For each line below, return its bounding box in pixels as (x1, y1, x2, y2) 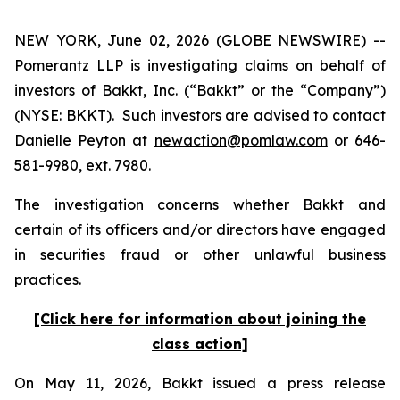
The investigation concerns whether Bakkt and (14, 196, 386, 213)
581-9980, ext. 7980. (14, 156, 151, 174)
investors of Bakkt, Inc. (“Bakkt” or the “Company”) (14, 81, 386, 99)
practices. (14, 271, 85, 288)
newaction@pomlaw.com (154, 131, 328, 149)
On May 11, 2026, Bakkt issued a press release (14, 374, 386, 392)
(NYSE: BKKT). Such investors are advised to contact (14, 106, 386, 124)
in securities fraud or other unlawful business (14, 246, 386, 263)
